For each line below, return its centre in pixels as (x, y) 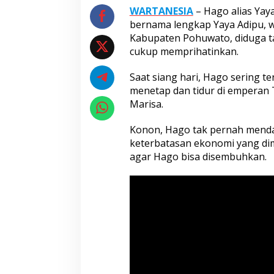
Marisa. (146, 104)
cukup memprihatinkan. (184, 52)
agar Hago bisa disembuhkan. (198, 157)
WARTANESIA (161, 11)
